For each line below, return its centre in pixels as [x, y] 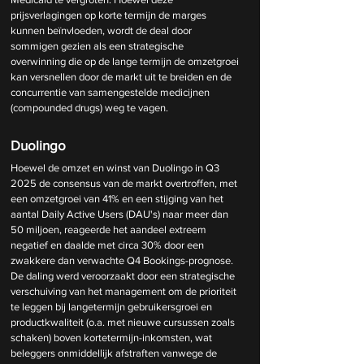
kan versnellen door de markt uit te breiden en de [122, 76]
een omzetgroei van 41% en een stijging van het [118, 198]
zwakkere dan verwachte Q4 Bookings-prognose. [123, 260]
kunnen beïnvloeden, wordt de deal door [102, 30]
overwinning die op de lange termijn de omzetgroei [126, 61]
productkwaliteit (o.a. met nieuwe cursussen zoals [124, 322]
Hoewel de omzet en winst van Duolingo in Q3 [116, 167]
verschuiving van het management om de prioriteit [125, 291]
